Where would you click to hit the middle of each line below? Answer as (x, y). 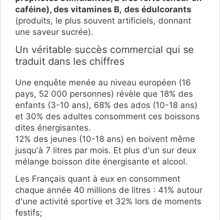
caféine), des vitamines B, (69, 9)
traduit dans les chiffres (70, 61)
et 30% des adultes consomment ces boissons (108, 116)
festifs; (29, 212)
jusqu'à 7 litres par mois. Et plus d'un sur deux (106, 150)
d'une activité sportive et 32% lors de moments (108, 201)
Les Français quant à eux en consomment (98, 179)
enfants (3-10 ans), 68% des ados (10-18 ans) (106, 105)
